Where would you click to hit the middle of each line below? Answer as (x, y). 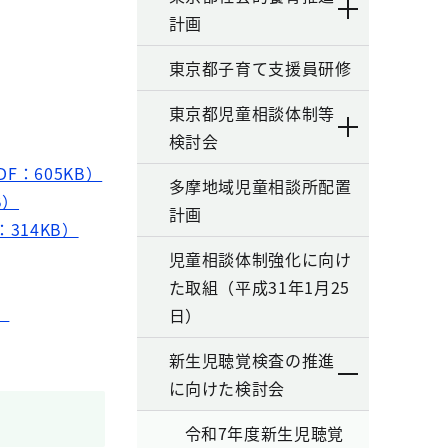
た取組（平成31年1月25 (259, 287)
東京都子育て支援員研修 (260, 68)
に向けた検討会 (226, 388)
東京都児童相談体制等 (251, 113)
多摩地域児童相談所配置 (260, 186)
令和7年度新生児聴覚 (264, 433)
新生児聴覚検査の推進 (251, 360)
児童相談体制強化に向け (260, 259)
